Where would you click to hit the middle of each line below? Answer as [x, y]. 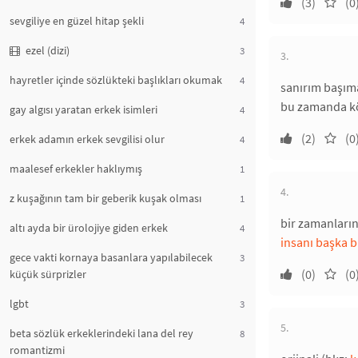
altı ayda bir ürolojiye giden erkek [89, 228]
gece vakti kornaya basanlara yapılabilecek [111, 257]
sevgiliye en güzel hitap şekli [77, 21]
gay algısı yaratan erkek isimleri [84, 109]
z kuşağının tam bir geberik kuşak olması [105, 198]
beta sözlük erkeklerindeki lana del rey [101, 333]
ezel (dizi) [46, 50]
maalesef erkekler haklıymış [76, 169]
